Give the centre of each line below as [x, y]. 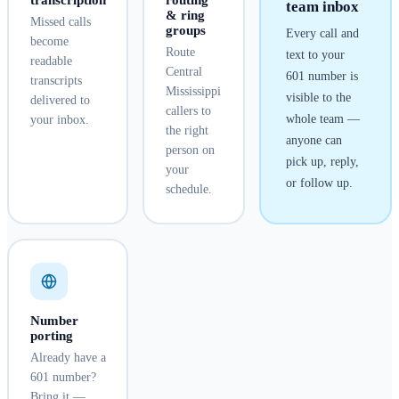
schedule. [188, 190]
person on [190, 151]
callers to [188, 111]
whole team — [322, 119]
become [49, 42]
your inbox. [59, 120]
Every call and [322, 34]
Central [183, 72]
